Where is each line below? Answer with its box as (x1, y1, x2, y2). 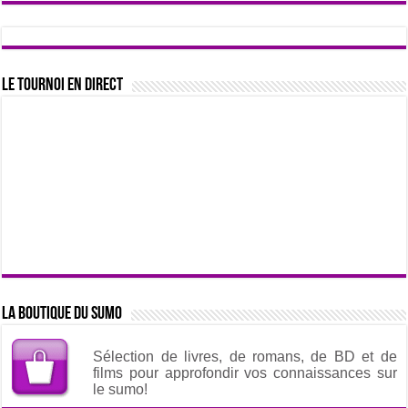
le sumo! (93, 382, 148, 398)
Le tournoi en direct (2, 76, 124, 96)
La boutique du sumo (2, 305, 123, 324)
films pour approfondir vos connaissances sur (93, 365, 397, 382)
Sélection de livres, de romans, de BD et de (93, 349, 397, 365)
